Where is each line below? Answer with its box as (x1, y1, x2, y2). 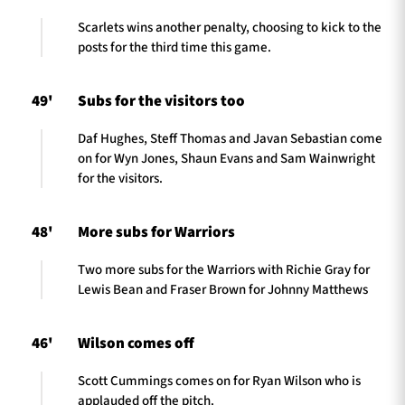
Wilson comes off (78, 332, 194, 354)
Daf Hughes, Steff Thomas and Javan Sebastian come (78, 128, 382, 148)
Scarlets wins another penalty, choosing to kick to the (78, 17, 381, 37)
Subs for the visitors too (78, 89, 245, 112)
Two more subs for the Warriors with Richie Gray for (78, 259, 370, 279)
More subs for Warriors (78, 221, 235, 243)
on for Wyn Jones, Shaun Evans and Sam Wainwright (78, 148, 375, 168)
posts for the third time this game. (78, 37, 271, 57)
